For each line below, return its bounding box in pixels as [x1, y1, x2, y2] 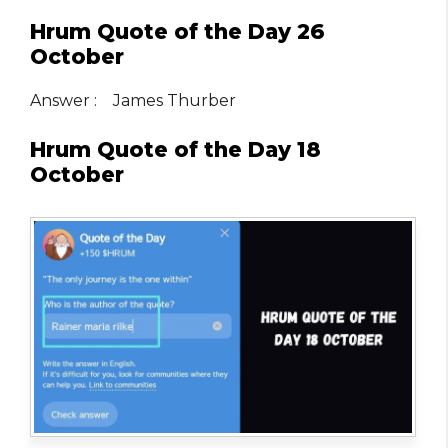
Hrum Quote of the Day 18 [30, 136, 321, 162]
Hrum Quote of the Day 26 [30, 18, 325, 44]
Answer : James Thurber [30, 90, 236, 110]
